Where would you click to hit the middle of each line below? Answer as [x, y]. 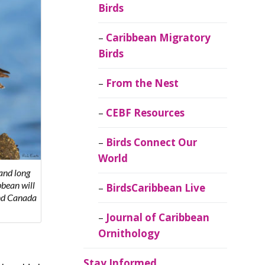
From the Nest [143, 83]
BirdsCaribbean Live [156, 188]
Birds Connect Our [152, 143]
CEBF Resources [146, 113]
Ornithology [129, 234]
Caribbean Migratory [159, 38]
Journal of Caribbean [158, 218]
